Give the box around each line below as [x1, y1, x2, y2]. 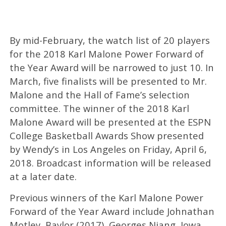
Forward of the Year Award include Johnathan [9, 204, 214, 217]
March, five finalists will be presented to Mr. [9, 74, 207, 87]
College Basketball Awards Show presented [9, 129, 204, 142]
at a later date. [9, 169, 77, 183]
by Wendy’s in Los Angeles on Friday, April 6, [9, 142, 207, 155]
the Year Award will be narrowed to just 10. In [9, 61, 214, 74]
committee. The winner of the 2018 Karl [9, 101, 189, 115]
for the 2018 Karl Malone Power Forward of [9, 47, 204, 60]
